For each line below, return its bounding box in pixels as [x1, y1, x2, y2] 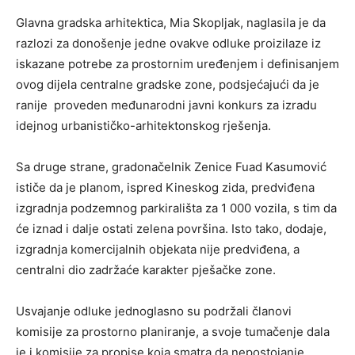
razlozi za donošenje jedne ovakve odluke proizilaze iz [16, 35, 321, 51]
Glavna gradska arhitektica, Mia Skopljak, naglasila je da [16, 14, 326, 30]
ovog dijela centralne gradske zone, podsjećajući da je [16, 76, 319, 92]
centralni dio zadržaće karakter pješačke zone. [16, 261, 276, 277]
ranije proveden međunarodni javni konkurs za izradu [16, 97, 317, 113]
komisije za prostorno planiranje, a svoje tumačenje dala [16, 323, 330, 339]
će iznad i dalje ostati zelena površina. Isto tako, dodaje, [16, 220, 326, 236]
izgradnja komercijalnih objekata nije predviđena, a [16, 241, 300, 257]
